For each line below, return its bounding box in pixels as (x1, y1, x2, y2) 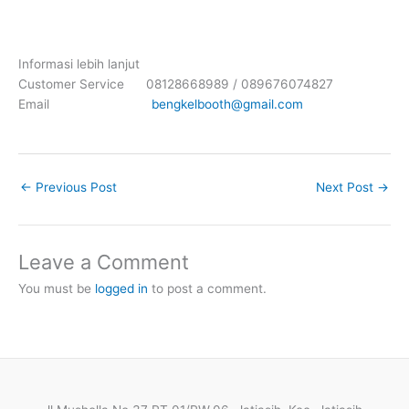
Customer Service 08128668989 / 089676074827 (18, 77, 333, 92)
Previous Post (32, 180, 117, 195)
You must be (18, 280, 95, 296)
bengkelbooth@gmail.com (152, 97, 303, 112)
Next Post (316, 180, 377, 195)
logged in (95, 280, 148, 296)
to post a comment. (148, 280, 267, 296)
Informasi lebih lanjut (18, 57, 140, 72)
